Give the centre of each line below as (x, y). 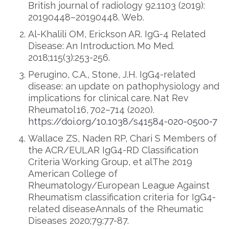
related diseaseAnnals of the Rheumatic (116, 209)
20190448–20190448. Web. (86, 17)
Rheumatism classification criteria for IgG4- (122, 197)
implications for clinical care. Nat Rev (108, 98)
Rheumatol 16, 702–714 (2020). (91, 110)
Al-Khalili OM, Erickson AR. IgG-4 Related (117, 34)
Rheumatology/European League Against (119, 185)
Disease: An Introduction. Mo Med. (101, 46)
